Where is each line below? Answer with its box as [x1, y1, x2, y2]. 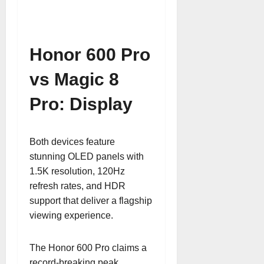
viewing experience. [29, 210, 113, 220]
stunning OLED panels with [29, 151, 144, 161]
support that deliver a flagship [29, 196, 152, 206]
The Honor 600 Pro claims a [29, 243, 147, 253]
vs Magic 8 [29, 70, 119, 89]
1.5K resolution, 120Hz [29, 166, 125, 176]
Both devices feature [29, 137, 115, 147]
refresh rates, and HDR [29, 181, 126, 191]
